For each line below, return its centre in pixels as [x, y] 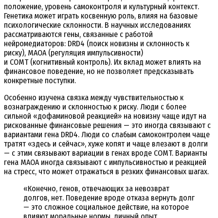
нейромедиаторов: [36, 43]
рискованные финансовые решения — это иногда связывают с [107, 125]
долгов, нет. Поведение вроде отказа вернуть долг [109, 198]
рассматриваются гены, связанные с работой [78, 34]
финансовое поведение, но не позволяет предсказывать [99, 71]
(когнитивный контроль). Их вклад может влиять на [115, 62]
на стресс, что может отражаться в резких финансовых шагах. [106, 171]
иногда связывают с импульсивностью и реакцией [123, 162]
